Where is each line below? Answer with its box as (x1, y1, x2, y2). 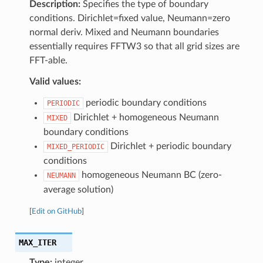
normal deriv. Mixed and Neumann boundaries (29, 27, 219, 37)
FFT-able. (29, 55, 68, 65)
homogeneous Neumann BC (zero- (79, 170, 222, 180)
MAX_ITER (18, 237, 56, 247)
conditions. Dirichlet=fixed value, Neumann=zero (29, 13, 230, 23)
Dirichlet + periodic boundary (107, 141, 231, 151)
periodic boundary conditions (83, 97, 207, 107)
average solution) (43, 184, 113, 194)
